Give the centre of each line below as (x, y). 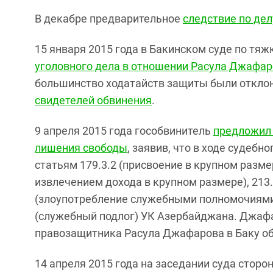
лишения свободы (81, 147)
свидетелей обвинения (93, 100)
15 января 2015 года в (92, 49)
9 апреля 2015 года (85, 130)
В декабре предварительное (109, 18)
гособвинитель (174, 130)
